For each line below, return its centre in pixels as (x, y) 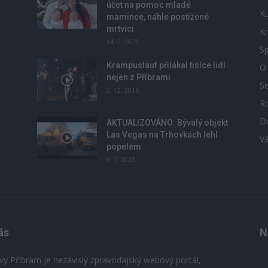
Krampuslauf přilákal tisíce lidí (166, 65)
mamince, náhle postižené (158, 17)
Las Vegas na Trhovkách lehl (162, 135)
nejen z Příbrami (138, 77)
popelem (124, 147)
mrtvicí (120, 29)
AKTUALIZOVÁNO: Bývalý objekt (167, 123)
